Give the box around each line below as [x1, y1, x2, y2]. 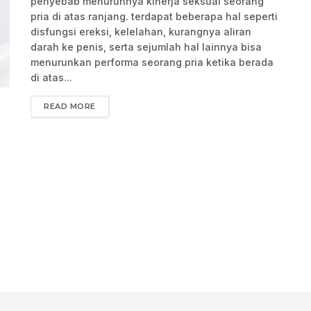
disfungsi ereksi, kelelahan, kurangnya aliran [31, 26, 251, 38]
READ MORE [44, 101, 96, 112]
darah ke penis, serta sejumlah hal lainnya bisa [31, 41, 262, 53]
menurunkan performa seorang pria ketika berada [31, 56, 274, 69]
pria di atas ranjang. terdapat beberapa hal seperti [31, 10, 278, 23]
